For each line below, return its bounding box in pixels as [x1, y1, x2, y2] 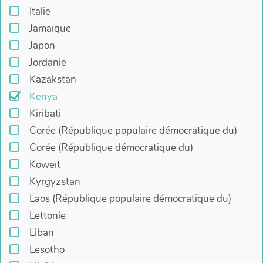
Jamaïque [29, 22, 71, 36]
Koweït [29, 158, 60, 172]
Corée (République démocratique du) [29, 141, 193, 155]
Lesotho [29, 243, 65, 257]
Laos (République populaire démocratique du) [29, 192, 231, 206]
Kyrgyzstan [29, 175, 80, 189]
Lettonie [29, 209, 66, 223]
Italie [29, 5, 50, 19]
